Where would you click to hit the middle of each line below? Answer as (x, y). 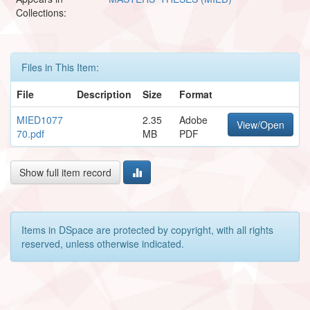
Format (196, 94)
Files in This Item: (60, 67)
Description (104, 94)
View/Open (261, 124)
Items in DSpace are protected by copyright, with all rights (147, 229)
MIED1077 (40, 119)
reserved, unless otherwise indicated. (103, 243)
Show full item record (65, 172)
